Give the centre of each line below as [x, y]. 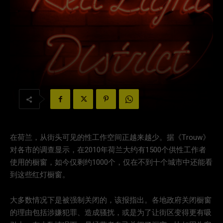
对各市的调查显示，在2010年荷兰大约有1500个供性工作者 [108, 150]
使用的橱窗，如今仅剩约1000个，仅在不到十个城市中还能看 [111, 163]
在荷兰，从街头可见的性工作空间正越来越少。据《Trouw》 [110, 138]
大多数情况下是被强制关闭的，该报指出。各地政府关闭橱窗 [111, 200]
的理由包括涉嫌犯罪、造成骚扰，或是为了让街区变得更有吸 [111, 213]
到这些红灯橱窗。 [40, 175]
